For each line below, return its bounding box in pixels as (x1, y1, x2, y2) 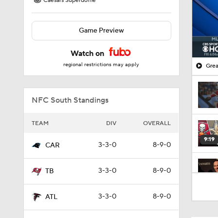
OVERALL (143, 120, 171, 127)
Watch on (71, 49, 107, 58)
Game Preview (78, 26, 124, 35)
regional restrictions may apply (63, 61, 140, 68)
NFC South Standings (32, 95, 109, 105)
